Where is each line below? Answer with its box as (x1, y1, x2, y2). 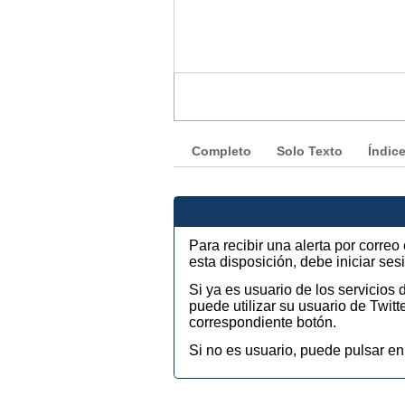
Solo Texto (277, 145, 343, 159)
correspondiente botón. (189, 315, 336, 331)
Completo (192, 145, 251, 159)
